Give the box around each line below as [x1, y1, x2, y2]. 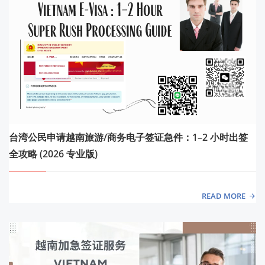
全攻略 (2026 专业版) [9, 147, 98, 161]
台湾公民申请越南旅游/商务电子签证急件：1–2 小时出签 [9, 131, 248, 144]
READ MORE [201, 190, 245, 202]
